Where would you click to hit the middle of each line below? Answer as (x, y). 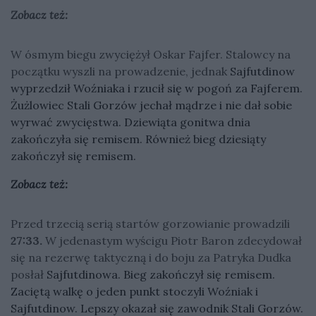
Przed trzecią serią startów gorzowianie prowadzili (150, 223)
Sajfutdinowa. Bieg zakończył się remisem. (161, 274)
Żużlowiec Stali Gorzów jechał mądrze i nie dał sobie (151, 105)
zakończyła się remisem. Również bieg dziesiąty (138, 139)
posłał (29, 274)
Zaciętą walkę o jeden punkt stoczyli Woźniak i (134, 291)
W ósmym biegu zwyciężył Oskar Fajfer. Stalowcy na (151, 54)
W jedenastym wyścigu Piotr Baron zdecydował (174, 240)
